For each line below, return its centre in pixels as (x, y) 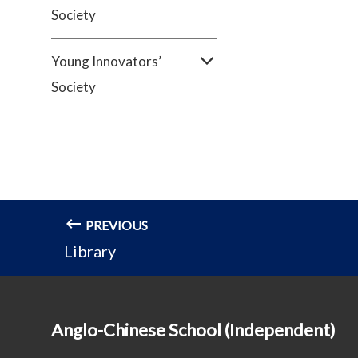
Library (90, 251)
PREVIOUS (115, 225)
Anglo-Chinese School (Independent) (193, 330)
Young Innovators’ (106, 61)
